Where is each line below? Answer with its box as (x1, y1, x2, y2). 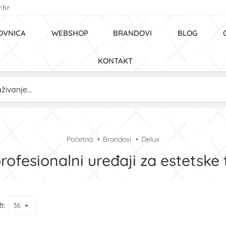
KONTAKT (98, 56, 133, 66)
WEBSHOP (51, 28, 88, 38)
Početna (67, 135, 93, 144)
